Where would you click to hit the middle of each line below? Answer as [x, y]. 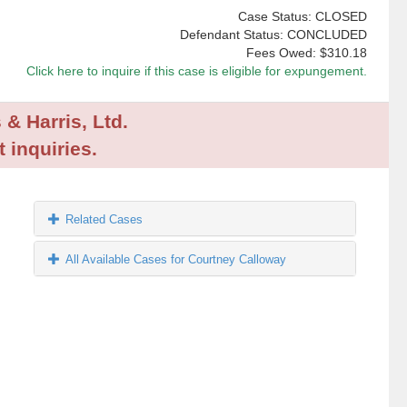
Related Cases [104, 220]
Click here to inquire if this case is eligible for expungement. [196, 71]
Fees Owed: [283, 53]
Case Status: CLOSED [302, 17]
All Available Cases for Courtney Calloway [176, 260]
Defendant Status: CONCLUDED [273, 35]
